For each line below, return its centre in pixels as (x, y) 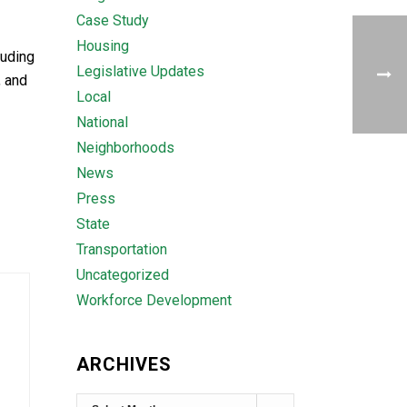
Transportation (121, 249)
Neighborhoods (125, 148)
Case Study (112, 20)
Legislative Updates (140, 71)
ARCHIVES (124, 364)
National (102, 122)
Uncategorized (122, 275)
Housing (102, 46)
